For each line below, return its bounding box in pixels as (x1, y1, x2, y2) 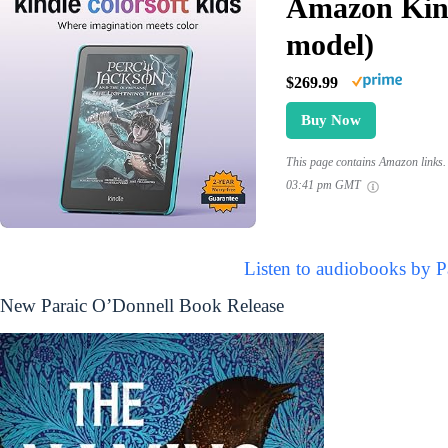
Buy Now (300, 112, 361, 129)
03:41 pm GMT (285, 178, 364, 193)
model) (285, 28, 374, 62)
